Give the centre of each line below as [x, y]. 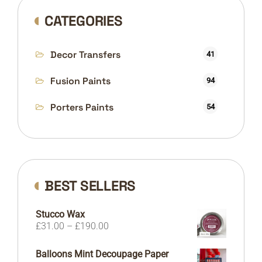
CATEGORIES [84, 20]
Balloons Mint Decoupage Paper [102, 254]
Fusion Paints [80, 81]
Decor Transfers [85, 54]
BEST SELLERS [90, 185]
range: [121, 237]
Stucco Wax [60, 214]
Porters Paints [82, 107]
